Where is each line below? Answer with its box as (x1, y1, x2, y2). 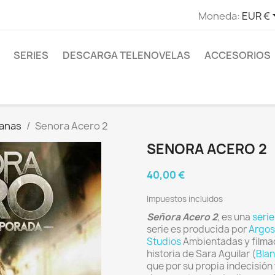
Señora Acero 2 (147, 211, 217, 223)
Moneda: (198, 9, 240, 23)
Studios (147, 235, 181, 248)
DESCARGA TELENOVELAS (63, 48, 190, 62)
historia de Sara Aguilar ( (147, 247, 256, 260)
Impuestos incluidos (147, 193, 223, 204)
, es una (217, 211, 252, 223)
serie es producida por (147, 223, 249, 236)
